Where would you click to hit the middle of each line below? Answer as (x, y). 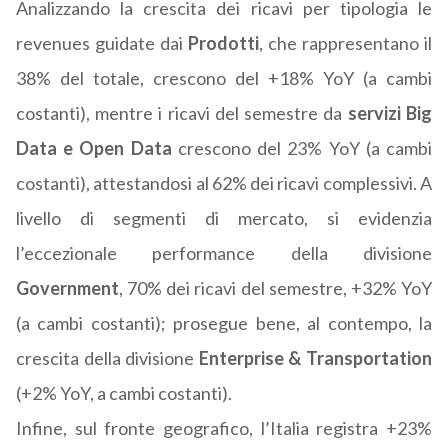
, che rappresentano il (345, 43)
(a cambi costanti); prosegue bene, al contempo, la (223, 323)
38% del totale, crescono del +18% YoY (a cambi (223, 78)
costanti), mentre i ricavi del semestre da (179, 113)
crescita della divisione (107, 358)
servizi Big (387, 113)
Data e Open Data (93, 148)
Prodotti (223, 43)
